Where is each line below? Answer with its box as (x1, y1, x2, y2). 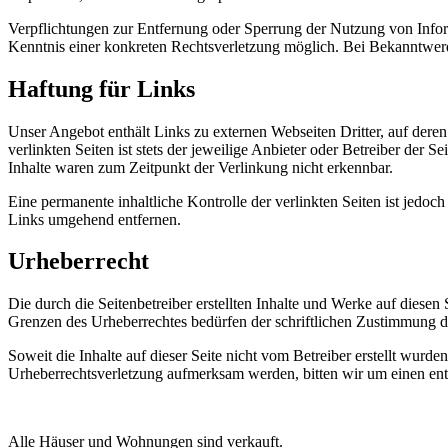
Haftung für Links (8, 75, 195, 102)
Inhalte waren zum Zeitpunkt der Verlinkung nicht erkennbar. (8, 158, 393, 176)
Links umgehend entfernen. (8, 210, 181, 228)
